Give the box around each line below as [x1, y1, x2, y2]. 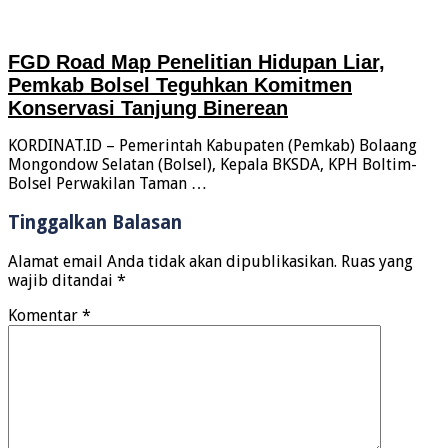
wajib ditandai [8, 270, 117, 290]
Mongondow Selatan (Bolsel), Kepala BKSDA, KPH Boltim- [8, 155, 417, 175]
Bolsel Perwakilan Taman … [8, 174, 207, 194]
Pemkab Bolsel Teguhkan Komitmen [8, 73, 352, 96]
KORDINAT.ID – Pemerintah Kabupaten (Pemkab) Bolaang [8, 136, 417, 156]
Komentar [8, 305, 82, 325]
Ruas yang [341, 251, 413, 271]
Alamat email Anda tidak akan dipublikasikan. [8, 251, 337, 271]
